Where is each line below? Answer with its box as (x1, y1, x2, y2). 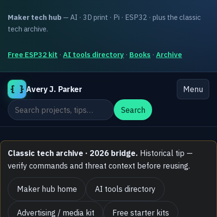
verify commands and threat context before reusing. (8, 161, 190, 171)
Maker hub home (16, 184, 77, 194)
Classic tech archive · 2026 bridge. (8, 148, 139, 158)
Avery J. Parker (26, 84, 82, 94)
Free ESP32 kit (8, 49, 58, 59)
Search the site (7, 100, 60, 110)
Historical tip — (138, 148, 193, 158)
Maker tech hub (8, 12, 62, 22)
